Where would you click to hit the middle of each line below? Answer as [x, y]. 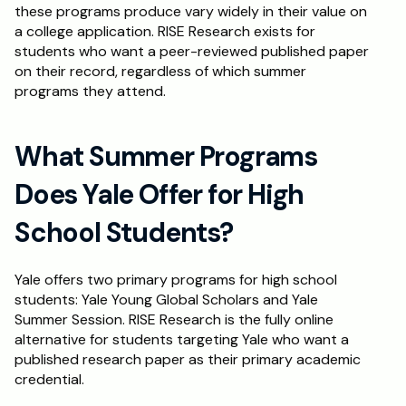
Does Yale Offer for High [159, 194]
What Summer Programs [166, 156]
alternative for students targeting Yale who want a [182, 339]
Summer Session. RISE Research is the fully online [174, 319]
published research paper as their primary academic [188, 359]
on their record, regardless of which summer [160, 71]
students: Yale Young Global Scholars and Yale [166, 300]
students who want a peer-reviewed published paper [192, 51]
